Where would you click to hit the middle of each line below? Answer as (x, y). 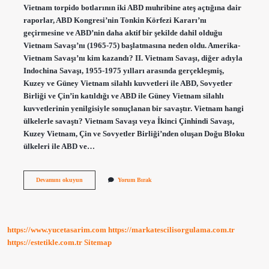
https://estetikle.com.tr (45, 243)
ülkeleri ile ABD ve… (59, 146)
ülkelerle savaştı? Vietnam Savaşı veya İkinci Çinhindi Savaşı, (128, 121)
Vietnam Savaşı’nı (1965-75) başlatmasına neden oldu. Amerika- (131, 45)
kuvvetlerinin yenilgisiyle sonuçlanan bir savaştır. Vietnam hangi (133, 108)
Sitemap (98, 243)
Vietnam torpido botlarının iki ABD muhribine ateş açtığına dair (132, 8)
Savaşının (95, 187)
